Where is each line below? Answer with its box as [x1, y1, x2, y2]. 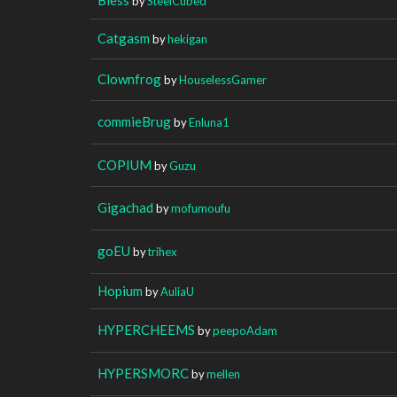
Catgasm [97, 29, 150, 46]
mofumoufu [171, 200, 230, 215]
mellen [206, 366, 240, 381]
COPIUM [97, 156, 152, 173]
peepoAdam [213, 323, 277, 338]
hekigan [167, 31, 207, 46]
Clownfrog [97, 70, 161, 87]
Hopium [97, 282, 143, 299]
